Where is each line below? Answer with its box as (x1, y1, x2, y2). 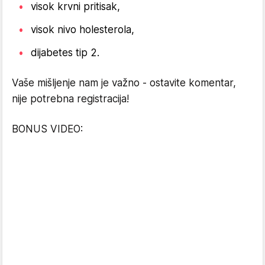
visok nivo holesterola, (31, 24, 134, 36)
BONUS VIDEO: (12, 123, 83, 135)
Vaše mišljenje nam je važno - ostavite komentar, (12, 77, 236, 89)
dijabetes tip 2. (31, 47, 99, 59)
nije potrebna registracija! (12, 93, 129, 105)
